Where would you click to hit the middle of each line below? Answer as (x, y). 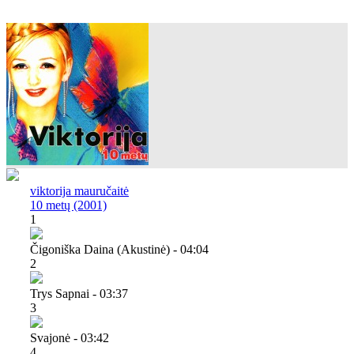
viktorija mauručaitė (79, 190)
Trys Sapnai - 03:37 (79, 293)
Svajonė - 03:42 (70, 337)
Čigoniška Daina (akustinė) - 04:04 (119, 249)
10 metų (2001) (68, 205)
